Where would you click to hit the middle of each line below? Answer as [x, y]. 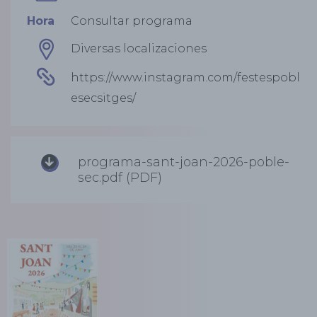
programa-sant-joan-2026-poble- [184, 162]
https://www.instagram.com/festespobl [185, 78]
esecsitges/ [103, 98]
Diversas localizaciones [139, 49]
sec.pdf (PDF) [120, 178]
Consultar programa [132, 21]
